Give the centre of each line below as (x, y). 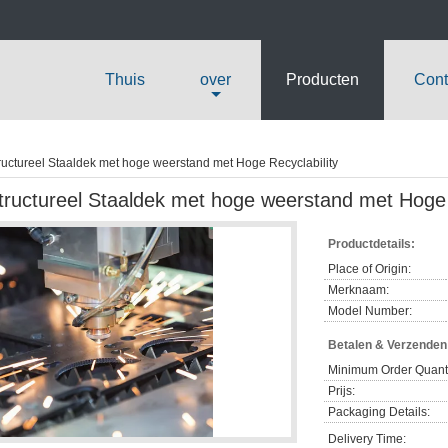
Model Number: (370, 311)
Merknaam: (358, 290)
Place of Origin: (369, 269)
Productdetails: (371, 244)
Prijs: (341, 391)
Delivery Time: (367, 439)
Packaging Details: (379, 412)
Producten (322, 79)
